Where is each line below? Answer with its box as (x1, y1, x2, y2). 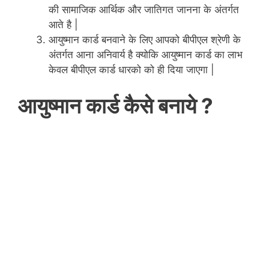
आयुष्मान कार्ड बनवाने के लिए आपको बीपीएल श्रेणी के (49, 34, 241, 46)
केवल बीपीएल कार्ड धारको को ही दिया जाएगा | (49, 64, 214, 76)
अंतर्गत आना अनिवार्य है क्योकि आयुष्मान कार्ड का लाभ (49, 49, 243, 61)
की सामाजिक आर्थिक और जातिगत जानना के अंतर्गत (49, 4, 239, 16)
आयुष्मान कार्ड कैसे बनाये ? (18, 92, 218, 118)
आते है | (49, 19, 78, 31)
